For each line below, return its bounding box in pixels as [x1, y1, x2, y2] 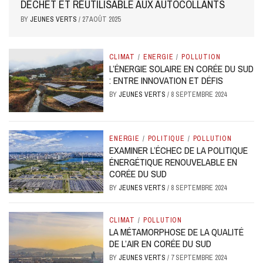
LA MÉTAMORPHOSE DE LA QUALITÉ [109, 225, 244, 238]
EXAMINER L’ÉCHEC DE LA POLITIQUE [109, 143, 248, 157]
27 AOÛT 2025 [82, 15, 120, 25]
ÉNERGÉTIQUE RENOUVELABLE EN [109, 155, 238, 168]
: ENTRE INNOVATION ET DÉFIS [109, 74, 224, 87]
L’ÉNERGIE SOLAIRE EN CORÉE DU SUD [109, 62, 254, 76]
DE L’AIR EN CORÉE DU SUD [109, 237, 212, 250]
